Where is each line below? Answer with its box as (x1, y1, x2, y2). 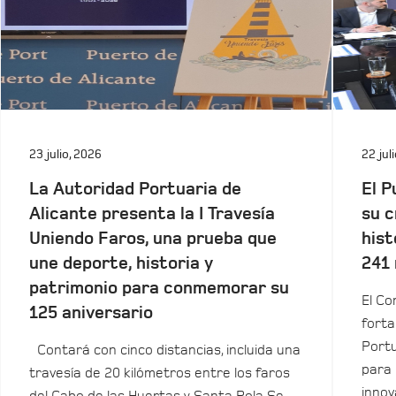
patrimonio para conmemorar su (29, 279, 289, 297)
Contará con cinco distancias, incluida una (29, 343, 301, 357)
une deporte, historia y (29, 255, 213, 272)
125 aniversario (29, 304, 153, 322)
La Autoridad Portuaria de (29, 180, 241, 198)
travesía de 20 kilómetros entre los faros (29, 366, 290, 380)
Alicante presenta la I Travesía (29, 205, 275, 223)
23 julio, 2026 (29, 148, 102, 161)
